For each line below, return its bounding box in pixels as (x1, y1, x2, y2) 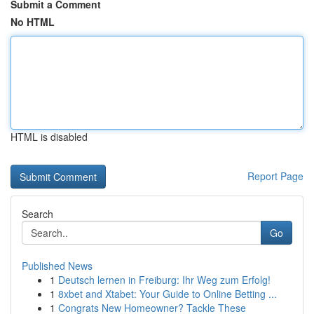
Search (22, 207, 53, 221)
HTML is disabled (11, 130, 88, 144)
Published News (22, 259, 93, 273)
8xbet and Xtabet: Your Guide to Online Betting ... (58, 287, 277, 301)
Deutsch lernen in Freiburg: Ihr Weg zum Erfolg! (58, 273, 271, 287)
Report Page (247, 169, 303, 183)
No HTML (11, 15, 55, 29)
